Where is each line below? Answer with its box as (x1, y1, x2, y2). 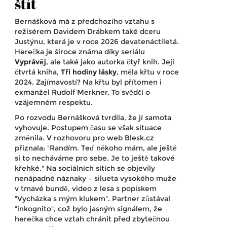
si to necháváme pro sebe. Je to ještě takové (15, 154, 175, 163)
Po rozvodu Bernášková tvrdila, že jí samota (15, 113, 171, 123)
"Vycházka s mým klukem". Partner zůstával (15, 194, 170, 204)
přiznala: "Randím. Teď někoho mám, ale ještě (15, 143, 177, 153)
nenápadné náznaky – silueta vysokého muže (15, 174, 176, 183)
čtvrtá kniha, (15, 67, 61, 77)
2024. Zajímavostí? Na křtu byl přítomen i (15, 78, 162, 87)
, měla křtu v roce (117, 67, 179, 77)
